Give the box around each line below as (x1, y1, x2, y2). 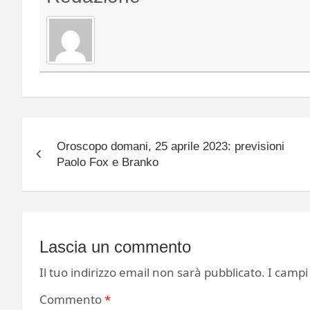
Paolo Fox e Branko (57, 156, 158, 170)
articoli (21, 147, 86, 172)
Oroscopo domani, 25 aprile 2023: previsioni (57, 140, 284, 154)
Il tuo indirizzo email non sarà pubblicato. (39, 264, 265, 281)
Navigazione (21, 118, 144, 144)
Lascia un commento (39, 237, 191, 257)
